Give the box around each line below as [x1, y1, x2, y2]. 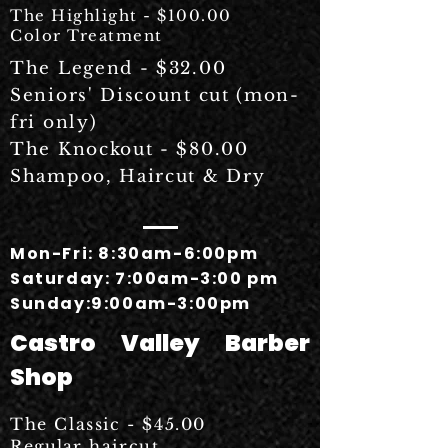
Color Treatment [10, 26, 163, 45]
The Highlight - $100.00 [10, 6, 232, 25]
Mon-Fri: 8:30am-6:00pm [10, 242, 259, 265]
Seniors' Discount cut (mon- [10, 85, 300, 106]
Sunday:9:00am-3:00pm [10, 292, 251, 315]
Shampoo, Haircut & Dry [10, 166, 266, 187]
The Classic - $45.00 [10, 414, 206, 434]
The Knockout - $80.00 [10, 139, 249, 160]
